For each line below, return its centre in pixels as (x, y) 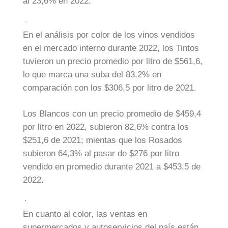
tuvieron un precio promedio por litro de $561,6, (113, 61)
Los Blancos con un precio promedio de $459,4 (112, 114)
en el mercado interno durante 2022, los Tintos (111, 48)
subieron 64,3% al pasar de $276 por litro (101, 154)
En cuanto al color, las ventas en (85, 214)
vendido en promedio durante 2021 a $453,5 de (112, 167)
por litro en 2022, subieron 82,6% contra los (106, 127)
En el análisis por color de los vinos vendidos (109, 35)
